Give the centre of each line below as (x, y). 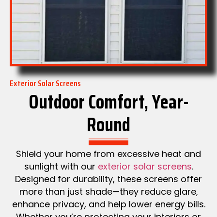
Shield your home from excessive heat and (108, 154)
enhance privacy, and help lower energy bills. (108, 204)
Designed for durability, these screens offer (108, 179)
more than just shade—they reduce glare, (108, 191)
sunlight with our (61, 166)
